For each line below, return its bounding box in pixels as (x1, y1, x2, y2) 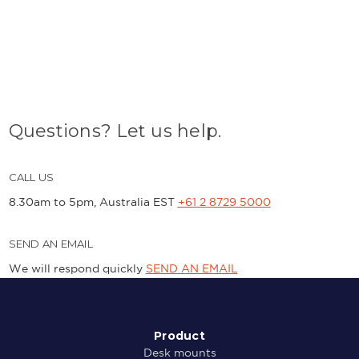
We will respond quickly (8, 261, 146, 275)
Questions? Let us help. (8, 119, 222, 142)
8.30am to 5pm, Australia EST (8, 195, 178, 208)
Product (154, 328, 205, 343)
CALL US (8, 170, 54, 184)
